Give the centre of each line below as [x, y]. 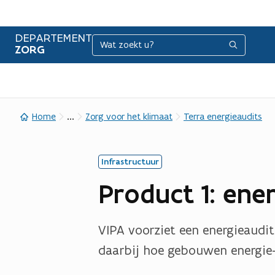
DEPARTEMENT [53, 37]
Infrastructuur [130, 161]
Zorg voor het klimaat [129, 117]
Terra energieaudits [223, 117]
